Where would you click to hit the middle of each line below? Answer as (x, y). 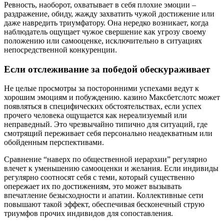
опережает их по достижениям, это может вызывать (93, 186)
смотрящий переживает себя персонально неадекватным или (108, 133)
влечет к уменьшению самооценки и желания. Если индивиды (111, 168)
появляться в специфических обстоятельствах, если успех (103, 106)
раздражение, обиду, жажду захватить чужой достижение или (109, 14)
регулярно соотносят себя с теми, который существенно (99, 177)
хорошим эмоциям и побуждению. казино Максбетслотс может (112, 97)
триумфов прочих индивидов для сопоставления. (88, 213)
